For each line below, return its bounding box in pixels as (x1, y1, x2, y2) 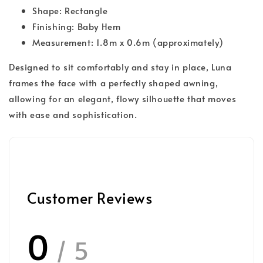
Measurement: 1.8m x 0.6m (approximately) (32, 36, 227, 49)
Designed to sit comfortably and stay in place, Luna (9, 60, 232, 73)
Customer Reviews (27, 187, 153, 208)
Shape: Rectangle (32, 4, 108, 17)
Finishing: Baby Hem (32, 20, 121, 33)
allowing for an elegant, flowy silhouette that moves (9, 92, 237, 105)
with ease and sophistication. (9, 108, 137, 121)
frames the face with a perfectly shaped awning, (9, 76, 218, 89)
